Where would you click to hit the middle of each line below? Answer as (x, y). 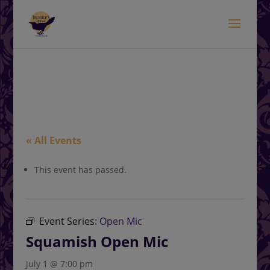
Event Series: (69, 221)
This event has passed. (80, 170)
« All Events (53, 140)
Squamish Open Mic (97, 241)
